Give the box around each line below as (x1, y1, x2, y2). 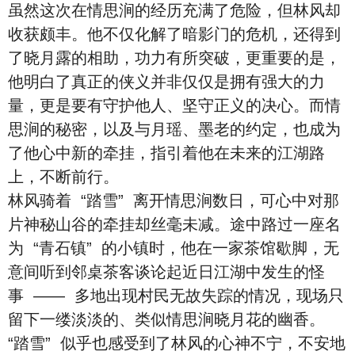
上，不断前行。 (8, 168, 119, 185)
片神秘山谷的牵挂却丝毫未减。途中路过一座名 (8, 216, 341, 233)
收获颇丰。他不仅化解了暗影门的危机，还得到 (8, 25, 341, 43)
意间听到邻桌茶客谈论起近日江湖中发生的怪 (8, 263, 325, 281)
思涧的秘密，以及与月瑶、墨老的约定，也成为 (8, 120, 341, 138)
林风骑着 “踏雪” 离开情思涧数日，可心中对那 (8, 192, 339, 209)
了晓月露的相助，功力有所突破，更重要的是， (8, 49, 341, 67)
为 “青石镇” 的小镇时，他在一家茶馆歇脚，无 (8, 239, 339, 257)
